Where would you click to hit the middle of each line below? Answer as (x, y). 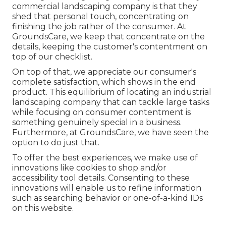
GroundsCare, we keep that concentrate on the (108, 37)
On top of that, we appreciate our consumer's (104, 72)
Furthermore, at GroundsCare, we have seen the (110, 133)
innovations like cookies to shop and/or (89, 168)
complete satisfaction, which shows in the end (104, 82)
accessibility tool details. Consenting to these (101, 178)
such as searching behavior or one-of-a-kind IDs (107, 198)
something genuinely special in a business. (97, 123)
